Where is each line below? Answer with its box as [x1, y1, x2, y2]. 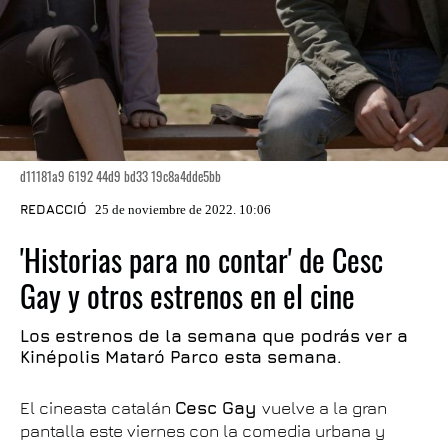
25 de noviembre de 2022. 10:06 [95, 202, 271, 217]
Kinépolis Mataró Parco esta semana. [20, 347, 342, 367]
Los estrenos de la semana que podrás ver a [20, 326, 408, 346]
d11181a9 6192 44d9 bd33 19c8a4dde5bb [20, 166, 221, 186]
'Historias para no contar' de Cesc [20, 237, 383, 282]
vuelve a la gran [262, 398, 387, 418]
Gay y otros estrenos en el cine [20, 273, 355, 318]
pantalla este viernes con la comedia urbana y [20, 421, 385, 441]
